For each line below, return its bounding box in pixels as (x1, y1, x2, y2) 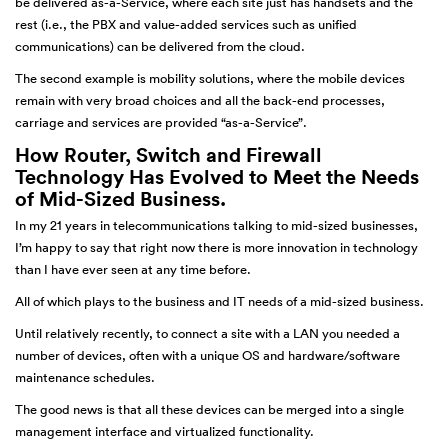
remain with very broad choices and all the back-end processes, (15, 92, 385, 110)
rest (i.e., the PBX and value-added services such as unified (15, 16, 357, 34)
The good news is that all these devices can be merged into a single (15, 401, 404, 419)
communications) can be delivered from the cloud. (15, 38, 305, 56)
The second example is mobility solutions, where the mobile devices (15, 70, 405, 88)
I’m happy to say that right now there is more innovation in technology (15, 239, 418, 257)
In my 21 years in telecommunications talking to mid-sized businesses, (15, 217, 418, 235)
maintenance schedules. (15, 369, 155, 387)
